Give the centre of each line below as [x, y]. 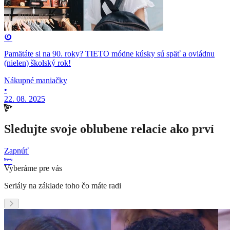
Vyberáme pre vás [33, 168]
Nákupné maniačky [36, 81]
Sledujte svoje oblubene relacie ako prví [109, 129]
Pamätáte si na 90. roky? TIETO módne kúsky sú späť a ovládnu [109, 54]
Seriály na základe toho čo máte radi [63, 186]
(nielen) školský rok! [37, 63]
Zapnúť [16, 151]
